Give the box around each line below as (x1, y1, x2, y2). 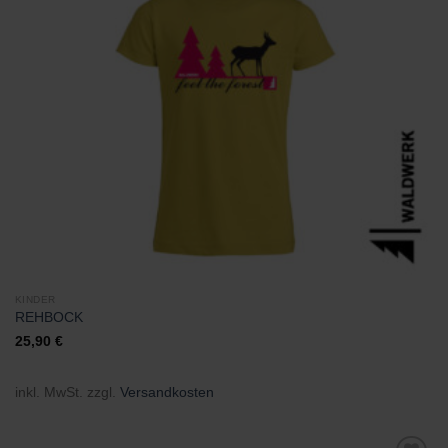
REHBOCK (14, 310, 83, 326)
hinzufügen (359, 34, 421, 47)
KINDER (14, 293, 56, 305)
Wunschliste (357, 20, 424, 33)
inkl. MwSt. (14, 383, 83, 400)
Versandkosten (119, 383, 214, 400)
